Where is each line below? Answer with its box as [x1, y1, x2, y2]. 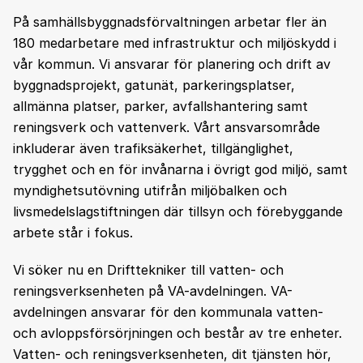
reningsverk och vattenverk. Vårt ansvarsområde [13, 119, 320, 135]
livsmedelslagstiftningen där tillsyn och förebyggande [13, 203, 343, 220]
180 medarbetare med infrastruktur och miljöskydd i [13, 35, 336, 51]
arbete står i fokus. [13, 224, 133, 241]
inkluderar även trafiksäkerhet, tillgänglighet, [13, 140, 293, 156]
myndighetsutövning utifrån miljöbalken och [13, 182, 287, 199]
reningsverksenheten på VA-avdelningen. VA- [13, 283, 293, 299]
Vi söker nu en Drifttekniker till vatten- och [13, 262, 284, 278]
